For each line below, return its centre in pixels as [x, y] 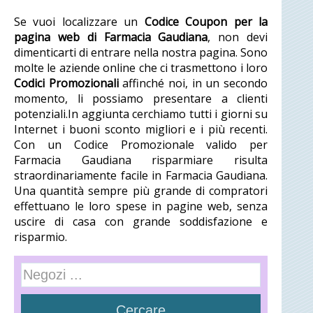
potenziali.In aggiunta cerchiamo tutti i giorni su [141, 114]
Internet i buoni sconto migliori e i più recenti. [141, 129]
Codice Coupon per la [206, 22]
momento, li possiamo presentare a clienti [141, 99]
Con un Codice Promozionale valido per [141, 145]
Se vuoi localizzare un [79, 22]
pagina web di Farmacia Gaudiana [111, 37]
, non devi [238, 37]
